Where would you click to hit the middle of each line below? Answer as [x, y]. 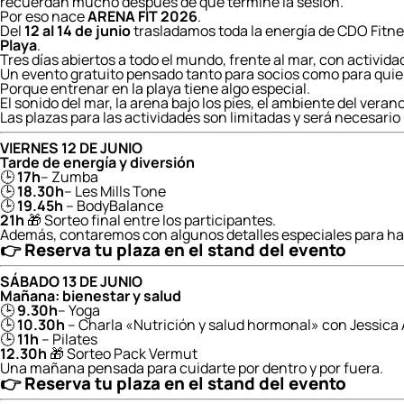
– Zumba [69, 177]
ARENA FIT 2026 [142, 16]
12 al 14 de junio [78, 31]
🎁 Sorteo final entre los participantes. [150, 220]
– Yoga [79, 310]
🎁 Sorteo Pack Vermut [122, 353]
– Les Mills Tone [115, 191]
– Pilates [68, 339]
